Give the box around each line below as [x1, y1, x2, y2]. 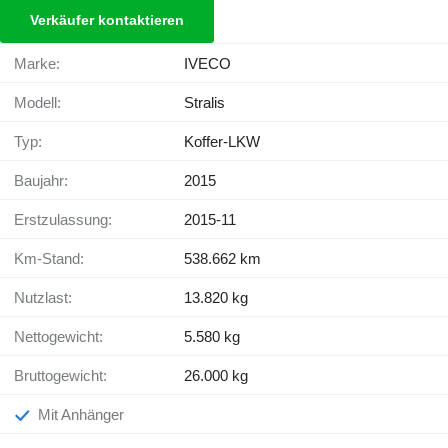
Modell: [27, 94, 61, 112]
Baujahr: [24, 172, 68, 190]
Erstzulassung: [24, 211, 112, 229]
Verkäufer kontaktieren [30, 12, 184, 29]
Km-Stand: [24, 250, 84, 268]
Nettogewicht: [25, 328, 103, 346]
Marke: [27, 55, 60, 73]
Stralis [184, 94, 225, 112]
